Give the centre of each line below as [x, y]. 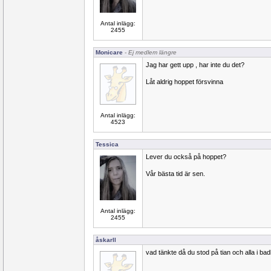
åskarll [106, 240]
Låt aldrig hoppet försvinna [184, 82]
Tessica [107, 144]
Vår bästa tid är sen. [175, 174]
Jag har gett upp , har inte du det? [195, 65]
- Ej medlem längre [150, 52]
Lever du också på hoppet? [186, 157]
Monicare [109, 52]
